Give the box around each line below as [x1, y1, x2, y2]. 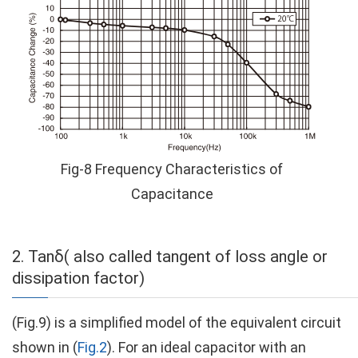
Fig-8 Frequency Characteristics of [61, 160, 283, 177]
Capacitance [130, 185, 213, 202]
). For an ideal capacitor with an [107, 338, 306, 356]
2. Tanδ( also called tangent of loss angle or [12, 246, 328, 266]
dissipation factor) [12, 268, 145, 288]
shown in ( [12, 338, 78, 356]
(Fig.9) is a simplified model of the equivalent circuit [12, 313, 341, 331]
